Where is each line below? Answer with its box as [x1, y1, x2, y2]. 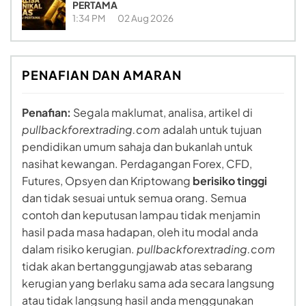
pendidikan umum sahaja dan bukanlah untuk [22, 139, 253, 154]
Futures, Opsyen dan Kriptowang [22, 173, 193, 189]
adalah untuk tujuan [161, 122, 262, 137]
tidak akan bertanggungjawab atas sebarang [22, 259, 253, 274]
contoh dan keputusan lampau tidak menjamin [22, 208, 260, 223]
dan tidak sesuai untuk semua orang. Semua [22, 191, 247, 206]
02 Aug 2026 [117, 12, 173, 25]
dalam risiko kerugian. [22, 242, 137, 257]
